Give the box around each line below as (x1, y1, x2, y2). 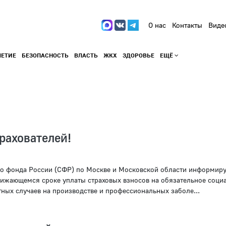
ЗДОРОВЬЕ (122, 51, 154, 60)
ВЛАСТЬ (74, 51, 98, 60)
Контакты (172, 21, 203, 30)
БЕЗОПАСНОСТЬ (21, 51, 69, 60)
